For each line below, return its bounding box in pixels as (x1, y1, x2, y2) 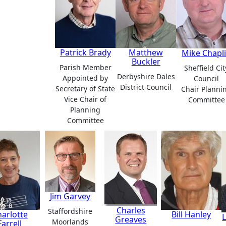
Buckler (131, 56, 160, 68)
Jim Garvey (50, 191, 91, 202)
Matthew (129, 47, 163, 59)
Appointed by (63, 73, 108, 83)
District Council (120, 82, 172, 92)
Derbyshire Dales (117, 72, 175, 82)
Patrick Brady (60, 47, 111, 59)
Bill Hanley (172, 208, 211, 220)
